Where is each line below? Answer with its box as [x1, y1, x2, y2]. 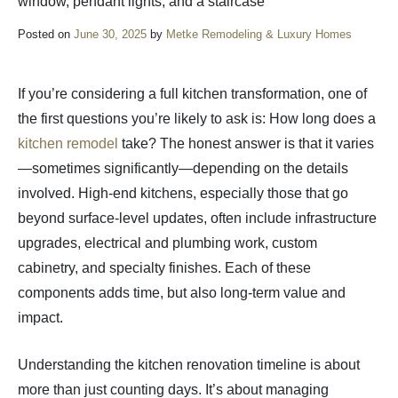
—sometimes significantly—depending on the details [18, 160, 348, 176]
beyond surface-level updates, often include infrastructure [18, 210, 377, 226]
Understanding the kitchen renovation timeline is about [18, 356, 360, 372]
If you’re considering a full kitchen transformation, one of [18, 85, 367, 101]
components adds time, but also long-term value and [18, 284, 346, 300]
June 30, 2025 [74, 27, 147, 41]
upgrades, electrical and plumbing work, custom [18, 235, 317, 251]
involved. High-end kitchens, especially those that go [18, 185, 348, 201]
